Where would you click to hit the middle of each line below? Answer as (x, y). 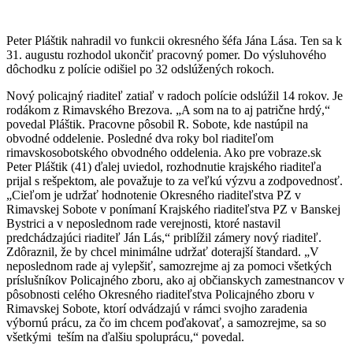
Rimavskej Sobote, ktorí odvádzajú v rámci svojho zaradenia (157, 309)
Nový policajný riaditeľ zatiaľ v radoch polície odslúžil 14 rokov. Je (175, 96)
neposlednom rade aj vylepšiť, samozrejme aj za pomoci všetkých (169, 266)
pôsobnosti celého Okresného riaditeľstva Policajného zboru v (160, 295)
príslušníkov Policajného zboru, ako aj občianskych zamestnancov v (175, 281)
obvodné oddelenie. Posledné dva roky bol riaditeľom (140, 139)
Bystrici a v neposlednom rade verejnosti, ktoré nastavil (143, 224)
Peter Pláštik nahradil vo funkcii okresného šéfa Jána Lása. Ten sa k (174, 41)
